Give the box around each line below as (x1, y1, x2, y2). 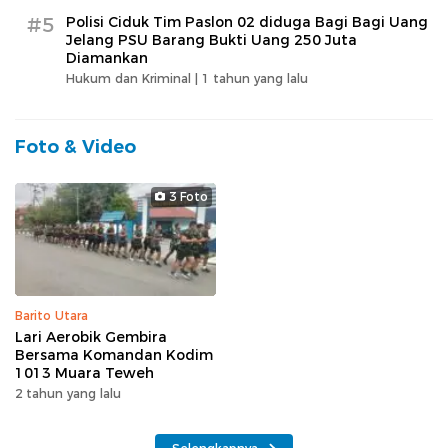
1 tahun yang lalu (202, 70, 308, 86)
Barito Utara (15, 307, 88, 323)
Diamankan (66, 48, 148, 67)
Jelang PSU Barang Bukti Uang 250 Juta (66, 30, 357, 49)
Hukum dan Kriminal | (66, 70, 202, 86)
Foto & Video (15, 135, 136, 158)
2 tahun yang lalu (15, 385, 121, 401)
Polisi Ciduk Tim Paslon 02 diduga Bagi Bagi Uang (66, 12, 428, 31)
